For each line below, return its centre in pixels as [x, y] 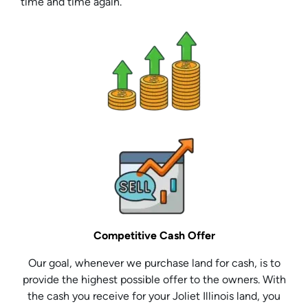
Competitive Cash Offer [154, 236]
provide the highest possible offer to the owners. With [154, 280]
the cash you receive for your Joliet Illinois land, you [154, 296]
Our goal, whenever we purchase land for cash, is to [154, 263]
